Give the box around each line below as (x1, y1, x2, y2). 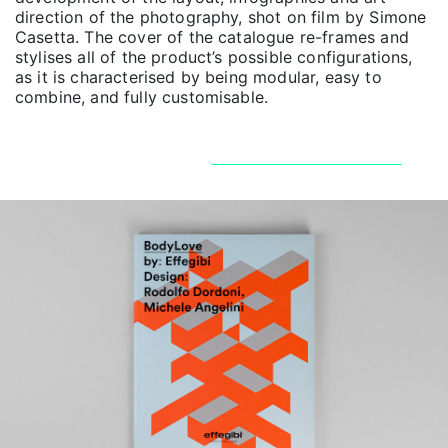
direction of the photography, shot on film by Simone (15, 7, 427, 28)
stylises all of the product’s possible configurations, (15, 47, 413, 68)
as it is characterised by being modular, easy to (15, 67, 382, 88)
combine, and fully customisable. (15, 87, 274, 108)
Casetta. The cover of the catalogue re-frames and (15, 27, 409, 48)
